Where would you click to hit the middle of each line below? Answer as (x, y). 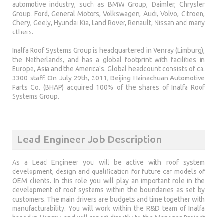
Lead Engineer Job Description (89, 139)
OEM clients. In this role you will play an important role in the (108, 181)
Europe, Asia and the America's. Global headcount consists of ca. (108, 69)
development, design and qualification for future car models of (108, 172)
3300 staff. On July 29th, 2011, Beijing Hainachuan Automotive (108, 78)
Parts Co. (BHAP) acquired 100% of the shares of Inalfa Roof (108, 87)
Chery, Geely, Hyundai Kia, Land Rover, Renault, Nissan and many (108, 23)
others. (23, 32)
